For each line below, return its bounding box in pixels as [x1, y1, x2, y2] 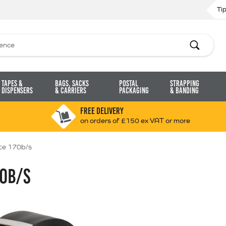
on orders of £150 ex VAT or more [80, 117, 190, 125]
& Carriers [55, 86, 87, 95]
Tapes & [1, 79, 23, 88]
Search [189, 39, 211, 48]
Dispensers [1, 86, 33, 95]
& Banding [169, 86, 199, 95]
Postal [119, 79, 138, 88]
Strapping [169, 79, 199, 88]
